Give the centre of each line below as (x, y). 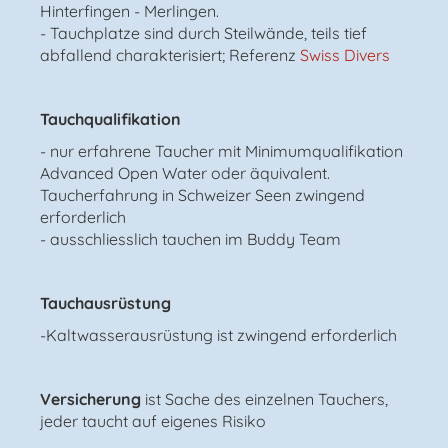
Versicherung (92, 398)
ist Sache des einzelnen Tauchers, (266, 398)
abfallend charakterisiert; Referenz (170, 54)
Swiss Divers (345, 54)
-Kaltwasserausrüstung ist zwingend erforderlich (218, 334)
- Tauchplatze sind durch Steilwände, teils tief (203, 32)
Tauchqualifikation (110, 118)
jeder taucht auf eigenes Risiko (153, 420)
